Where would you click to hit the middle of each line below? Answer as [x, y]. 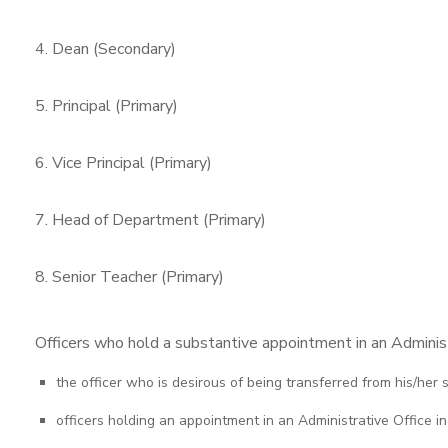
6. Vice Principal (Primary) [123, 163]
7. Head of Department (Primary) [150, 220]
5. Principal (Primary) [106, 106]
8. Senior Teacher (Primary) [129, 277]
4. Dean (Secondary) [105, 49]
